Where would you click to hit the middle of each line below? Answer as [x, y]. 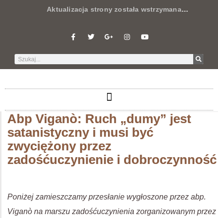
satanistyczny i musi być [80, 132]
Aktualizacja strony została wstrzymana [98, 9]
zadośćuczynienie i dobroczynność [112, 160]
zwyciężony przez [59, 146]
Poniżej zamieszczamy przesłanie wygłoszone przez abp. [107, 197]
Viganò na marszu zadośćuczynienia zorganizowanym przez [112, 211]
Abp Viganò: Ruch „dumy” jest [99, 119]
